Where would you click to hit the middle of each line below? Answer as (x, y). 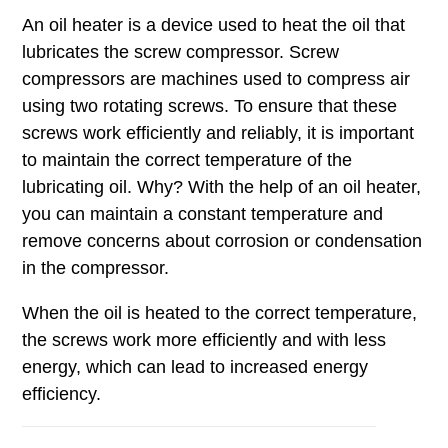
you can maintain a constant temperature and (202, 213)
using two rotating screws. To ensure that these (209, 105)
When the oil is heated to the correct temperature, (219, 312)
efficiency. (61, 393)
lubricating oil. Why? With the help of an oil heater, (221, 186)
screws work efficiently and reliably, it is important (217, 132)
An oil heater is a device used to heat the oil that (213, 24)
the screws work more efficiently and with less (203, 339)
